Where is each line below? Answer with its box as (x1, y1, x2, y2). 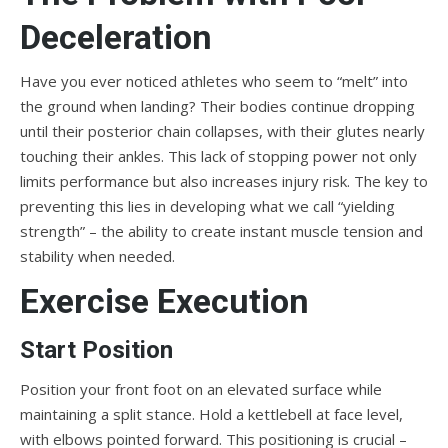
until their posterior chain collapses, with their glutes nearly (20, 121, 425, 141)
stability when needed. (20, 246, 175, 266)
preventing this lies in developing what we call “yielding (20, 196, 395, 216)
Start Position (20, 336, 173, 364)
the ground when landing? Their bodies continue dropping (20, 96, 415, 116)
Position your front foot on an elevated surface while (20, 379, 382, 399)
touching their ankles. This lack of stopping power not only (20, 146, 417, 166)
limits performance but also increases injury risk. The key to (20, 171, 428, 191)
